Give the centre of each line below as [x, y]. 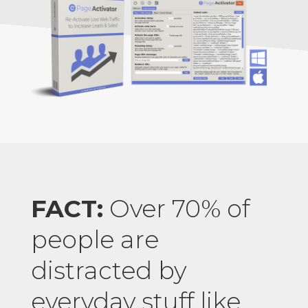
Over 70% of [176, 209]
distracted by [108, 271]
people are [95, 240]
